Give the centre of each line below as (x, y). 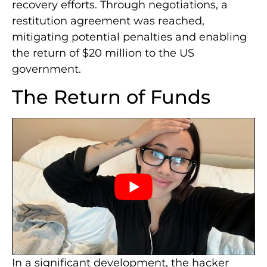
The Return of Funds (111, 97)
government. (46, 69)
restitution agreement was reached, (108, 21)
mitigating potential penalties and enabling (129, 37)
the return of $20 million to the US (103, 53)
